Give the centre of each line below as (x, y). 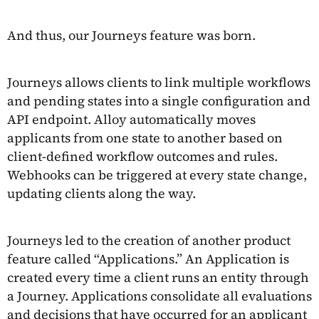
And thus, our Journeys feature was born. (131, 35)
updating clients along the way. (101, 193)
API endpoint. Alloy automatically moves (131, 119)
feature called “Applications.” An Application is (148, 258)
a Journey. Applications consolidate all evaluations (159, 296)
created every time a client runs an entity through (158, 277)
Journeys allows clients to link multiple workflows (159, 82)
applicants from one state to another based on (145, 137)
